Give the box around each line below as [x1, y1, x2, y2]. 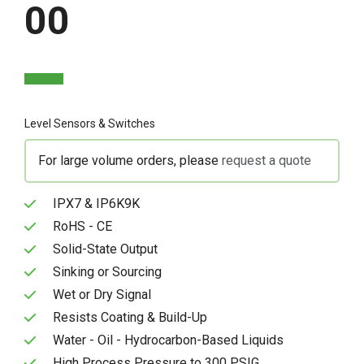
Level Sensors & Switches [24, 116, 155, 130]
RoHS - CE [53, 218, 112, 234]
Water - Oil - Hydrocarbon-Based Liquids [53, 331, 284, 348]
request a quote [222, 152, 311, 168]
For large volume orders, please [38, 152, 219, 168]
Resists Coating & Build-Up [53, 309, 207, 325]
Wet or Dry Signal [53, 286, 151, 302]
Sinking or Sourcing [53, 263, 162, 279]
